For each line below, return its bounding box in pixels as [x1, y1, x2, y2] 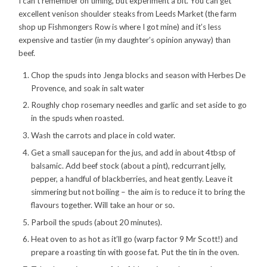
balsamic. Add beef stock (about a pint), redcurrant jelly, [30, 160, 226, 170]
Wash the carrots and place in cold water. [30, 131, 175, 141]
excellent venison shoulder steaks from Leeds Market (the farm [18, 8, 237, 18]
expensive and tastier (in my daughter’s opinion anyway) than [18, 35, 231, 45]
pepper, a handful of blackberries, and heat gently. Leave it [30, 173, 232, 184]
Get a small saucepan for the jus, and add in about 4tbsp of [30, 147, 235, 157]
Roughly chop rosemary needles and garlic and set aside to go [30, 100, 247, 110]
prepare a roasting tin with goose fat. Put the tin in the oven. [30, 247, 239, 257]
